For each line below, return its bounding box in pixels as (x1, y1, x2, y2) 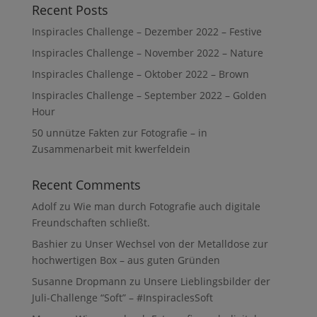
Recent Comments (31, 175, 141, 193)
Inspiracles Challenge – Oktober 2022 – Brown (31, 67, 249, 81)
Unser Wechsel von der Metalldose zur (84, 236, 268, 250)
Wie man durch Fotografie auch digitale (73, 199, 260, 213)
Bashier (31, 236, 68, 250)
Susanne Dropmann (31, 274, 127, 288)
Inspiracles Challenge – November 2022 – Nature (31, 45, 263, 59)
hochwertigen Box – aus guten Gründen (31, 253, 220, 267)
